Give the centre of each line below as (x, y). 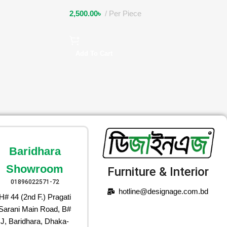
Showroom (35, 169)
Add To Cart (94, 54)
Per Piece (125, 14)
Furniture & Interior (158, 172)
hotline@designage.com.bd (164, 191)
